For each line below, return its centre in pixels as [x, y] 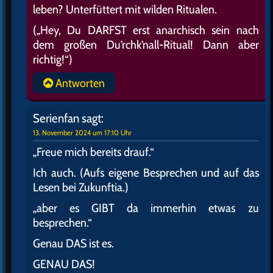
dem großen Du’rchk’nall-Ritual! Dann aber [146, 45]
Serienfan [56, 119]
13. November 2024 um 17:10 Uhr [82, 133]
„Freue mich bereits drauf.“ [94, 152]
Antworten [79, 83]
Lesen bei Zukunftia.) [81, 187]
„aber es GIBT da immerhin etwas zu [146, 208]
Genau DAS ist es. [73, 243]
